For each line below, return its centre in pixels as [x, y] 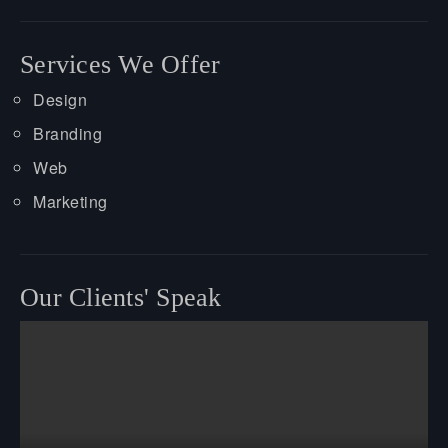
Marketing [70, 201]
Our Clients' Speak [121, 297]
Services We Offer [120, 64]
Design [60, 99]
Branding [67, 133]
